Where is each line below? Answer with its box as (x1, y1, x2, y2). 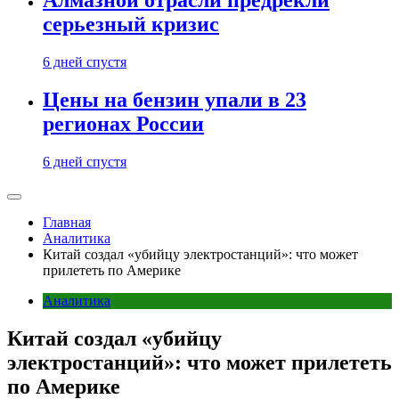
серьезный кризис (43, 12, 219, 37)
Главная (43, 215, 91, 230)
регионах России (43, 112, 204, 136)
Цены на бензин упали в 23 (43, 88, 306, 112)
